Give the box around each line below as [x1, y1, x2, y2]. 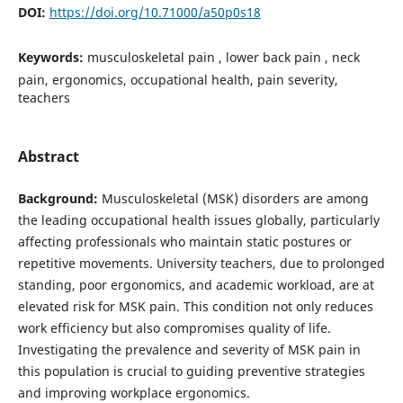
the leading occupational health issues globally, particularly [17, 210, 380, 228]
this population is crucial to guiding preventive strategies [17, 362, 365, 380]
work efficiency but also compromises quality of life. [17, 318, 331, 336]
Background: [17, 189, 98, 207]
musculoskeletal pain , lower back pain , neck [86, 48, 360, 66]
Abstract [17, 146, 79, 166]
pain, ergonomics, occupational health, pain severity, [17, 70, 338, 88]
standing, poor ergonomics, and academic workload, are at [17, 275, 374, 293]
